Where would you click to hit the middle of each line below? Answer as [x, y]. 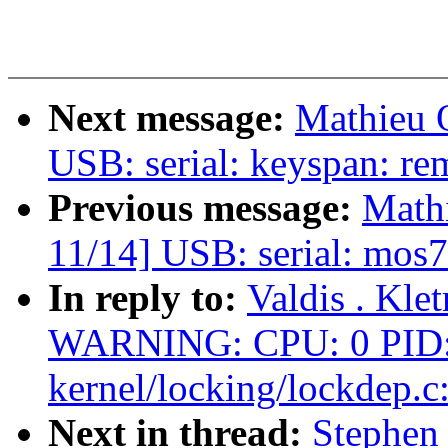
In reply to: [147, 298]
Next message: [171, 118]
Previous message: [205, 208]
